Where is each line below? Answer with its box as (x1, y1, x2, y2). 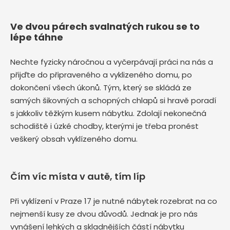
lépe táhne (10, 31, 63, 44)
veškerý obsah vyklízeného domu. (10, 133, 140, 145)
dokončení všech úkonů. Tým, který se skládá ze (10, 82, 191, 93)
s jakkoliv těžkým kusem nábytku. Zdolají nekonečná (10, 108, 206, 119)
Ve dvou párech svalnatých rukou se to (10, 20, 200, 33)
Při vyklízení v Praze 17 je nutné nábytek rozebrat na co (10, 196, 217, 207)
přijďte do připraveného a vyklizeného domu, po (10, 69, 192, 81)
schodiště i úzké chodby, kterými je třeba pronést (10, 121, 199, 132)
